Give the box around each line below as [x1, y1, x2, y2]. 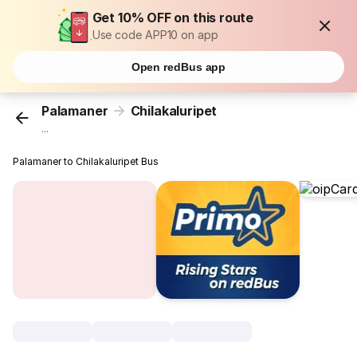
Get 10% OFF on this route [92, 10, 254, 25]
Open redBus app [131, 61, 226, 73]
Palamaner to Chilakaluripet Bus [13, 155, 159, 168]
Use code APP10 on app [92, 28, 218, 41]
